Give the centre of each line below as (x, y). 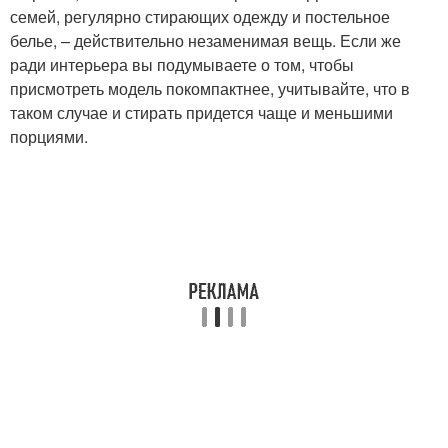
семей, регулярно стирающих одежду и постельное (200, 16)
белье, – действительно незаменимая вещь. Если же (205, 40)
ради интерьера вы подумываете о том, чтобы (182, 64)
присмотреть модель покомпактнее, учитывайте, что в (210, 88)
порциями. (49, 136)
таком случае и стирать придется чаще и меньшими (201, 112)
